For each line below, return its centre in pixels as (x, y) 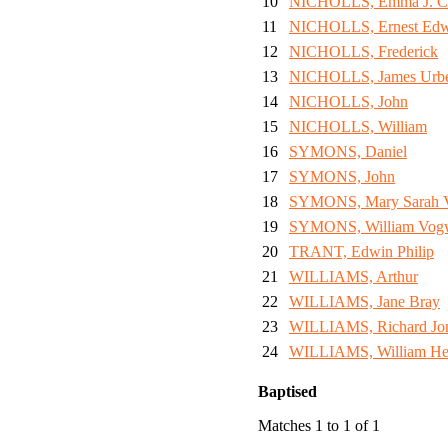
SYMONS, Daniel (348, 152)
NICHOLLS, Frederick (363, 52)
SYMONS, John (342, 177)
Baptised (287, 392)
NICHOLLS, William (358, 127)
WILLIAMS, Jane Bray (364, 302)
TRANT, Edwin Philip (361, 252)
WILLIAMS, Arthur (353, 277)
